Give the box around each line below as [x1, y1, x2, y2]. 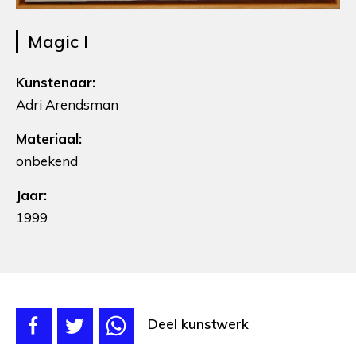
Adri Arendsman [16, 95, 118, 113]
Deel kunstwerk [148, 315, 249, 332]
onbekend [16, 152, 78, 169]
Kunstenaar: [16, 73, 95, 91]
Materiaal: [16, 130, 82, 147]
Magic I [28, 29, 88, 52]
